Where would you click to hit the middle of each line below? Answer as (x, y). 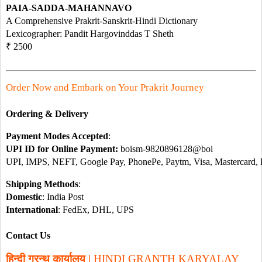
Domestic (24, 197)
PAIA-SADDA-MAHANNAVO (69, 8)
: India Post (63, 197)
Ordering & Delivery (47, 114)
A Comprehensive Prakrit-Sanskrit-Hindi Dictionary (103, 21)
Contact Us (28, 235)
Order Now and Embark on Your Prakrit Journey (106, 87)
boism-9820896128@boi (167, 149)
